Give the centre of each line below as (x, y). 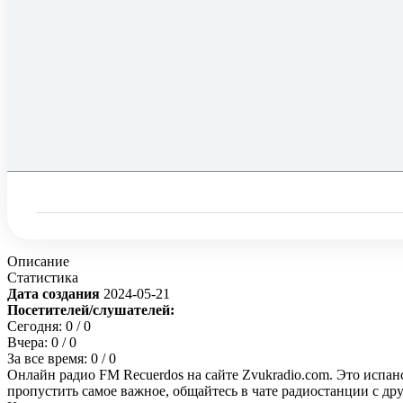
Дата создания (55, 294)
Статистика (43, 278)
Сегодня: (36, 327)
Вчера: (29, 343)
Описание (38, 262)
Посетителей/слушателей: (91, 310)
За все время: (49, 359)
